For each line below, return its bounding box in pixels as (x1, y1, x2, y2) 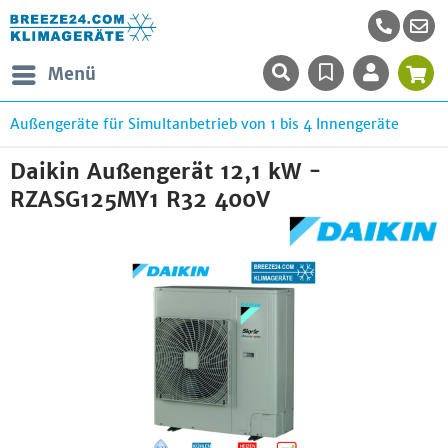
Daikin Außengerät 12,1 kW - (10, 158, 322, 185)
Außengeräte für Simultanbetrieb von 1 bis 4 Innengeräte (10, 115, 399, 133)
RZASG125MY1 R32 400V (10, 186, 270, 213)
